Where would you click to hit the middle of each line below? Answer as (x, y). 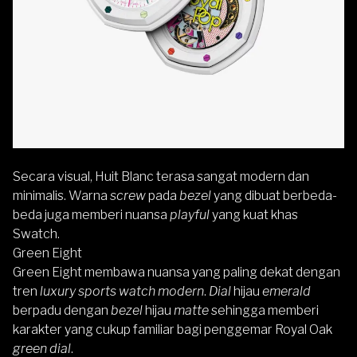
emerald (286, 292)
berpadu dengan (62, 311)
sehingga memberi (264, 311)
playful (190, 215)
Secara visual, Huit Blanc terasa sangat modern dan (161, 177)
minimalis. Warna (61, 196)
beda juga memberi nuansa (91, 215)
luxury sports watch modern (122, 292)
